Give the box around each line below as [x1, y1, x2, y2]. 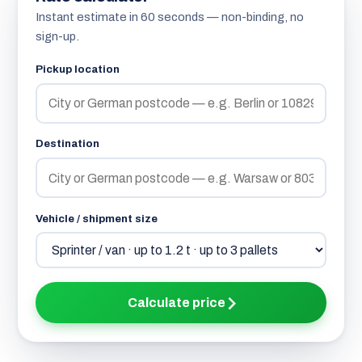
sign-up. [35, 30, 79, 44]
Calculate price [128, 295, 226, 309]
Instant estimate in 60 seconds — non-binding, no [35, 11, 304, 24]
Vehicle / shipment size [35, 212, 158, 225]
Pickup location [35, 63, 120, 76]
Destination [35, 137, 99, 150]
